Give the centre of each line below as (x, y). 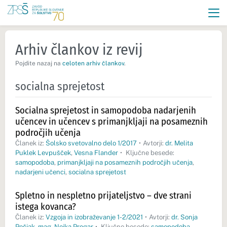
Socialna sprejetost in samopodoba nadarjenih (106, 110)
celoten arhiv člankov (93, 63)
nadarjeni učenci (40, 172)
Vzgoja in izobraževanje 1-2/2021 (94, 217)
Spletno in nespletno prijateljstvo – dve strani (103, 196)
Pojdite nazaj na (39, 63)
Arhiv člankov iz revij (79, 50)
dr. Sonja (184, 217)
